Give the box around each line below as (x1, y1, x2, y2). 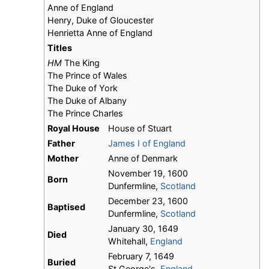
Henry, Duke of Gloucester (47, 15, 154, 26)
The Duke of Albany (47, 95, 127, 106)
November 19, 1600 (108, 168, 188, 179)
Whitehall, (108, 236, 150, 247)
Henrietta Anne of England (47, 28, 153, 38)
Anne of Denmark (108, 153, 178, 164)
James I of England (108, 138, 186, 149)
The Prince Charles (47, 108, 123, 119)
